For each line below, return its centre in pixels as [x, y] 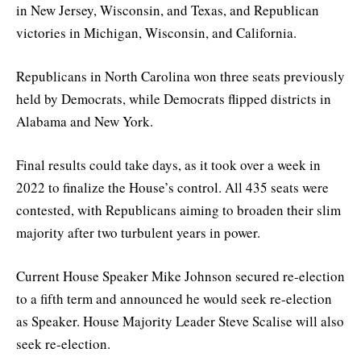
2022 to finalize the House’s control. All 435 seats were [172, 188]
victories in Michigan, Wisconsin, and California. [156, 32]
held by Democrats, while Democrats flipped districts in [174, 98]
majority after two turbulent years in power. [138, 233]
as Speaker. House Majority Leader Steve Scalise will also [180, 322]
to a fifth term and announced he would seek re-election [174, 299]
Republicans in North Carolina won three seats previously [180, 76]
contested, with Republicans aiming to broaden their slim [178, 210]
